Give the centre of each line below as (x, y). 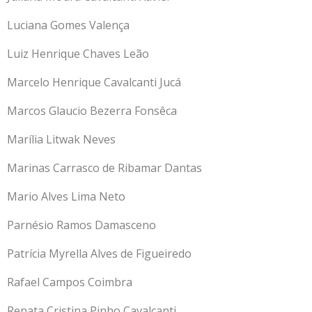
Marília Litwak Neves (61, 139)
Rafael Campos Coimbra (70, 282)
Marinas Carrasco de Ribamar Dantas (104, 167)
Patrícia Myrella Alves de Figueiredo (99, 253)
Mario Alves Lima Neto (68, 196)
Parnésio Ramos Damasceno (81, 225)
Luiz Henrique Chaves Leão (78, 53)
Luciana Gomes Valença (68, 25)
